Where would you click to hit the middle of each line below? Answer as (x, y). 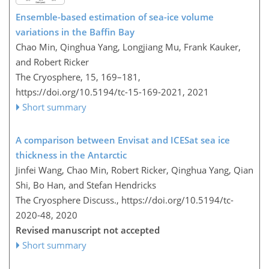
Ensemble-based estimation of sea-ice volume (115, 17)
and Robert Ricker (52, 62)
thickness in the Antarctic (71, 155)
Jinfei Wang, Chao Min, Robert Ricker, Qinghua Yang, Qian (134, 170)
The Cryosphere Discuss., (68, 200)
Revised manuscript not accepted (88, 230)
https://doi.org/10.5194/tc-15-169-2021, (100, 92)
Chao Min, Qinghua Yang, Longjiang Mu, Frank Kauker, (128, 47)
